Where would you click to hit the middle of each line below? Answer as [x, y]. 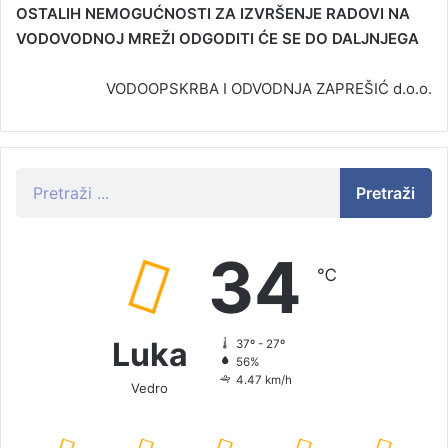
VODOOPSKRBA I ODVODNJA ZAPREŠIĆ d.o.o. [269, 89]
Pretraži [386, 193]
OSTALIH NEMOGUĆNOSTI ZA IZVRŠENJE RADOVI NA [215, 14]
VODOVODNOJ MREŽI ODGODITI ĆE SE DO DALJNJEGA [217, 39]
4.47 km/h [263, 380]
